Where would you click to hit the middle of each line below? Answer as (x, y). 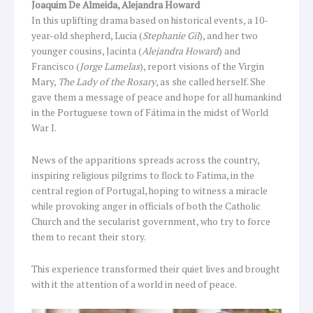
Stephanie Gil (171, 36)
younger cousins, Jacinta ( (87, 51)
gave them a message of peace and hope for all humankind (156, 97)
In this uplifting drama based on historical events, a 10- (150, 21)
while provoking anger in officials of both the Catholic (146, 206)
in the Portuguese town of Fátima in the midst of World (150, 113)
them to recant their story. (89, 237)
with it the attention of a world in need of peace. (134, 285)
